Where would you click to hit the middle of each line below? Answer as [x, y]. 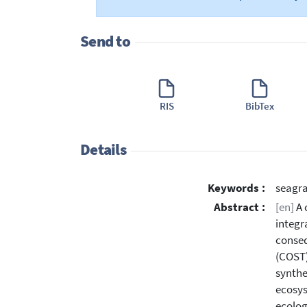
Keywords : [236, 188]
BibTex [259, 106]
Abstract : [240, 207]
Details [103, 149]
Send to [105, 41]
